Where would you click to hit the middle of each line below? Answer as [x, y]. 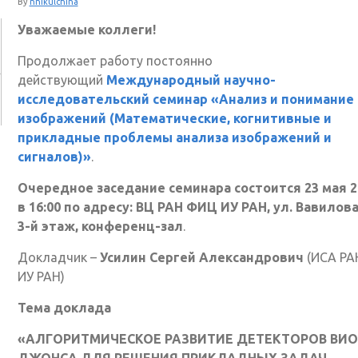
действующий [62, 80]
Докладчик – [57, 257]
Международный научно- [191, 80]
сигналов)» [54, 156]
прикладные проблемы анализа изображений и [174, 137]
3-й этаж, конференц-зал [100, 226]
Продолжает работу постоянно [115, 60]
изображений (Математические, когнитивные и [174, 118]
